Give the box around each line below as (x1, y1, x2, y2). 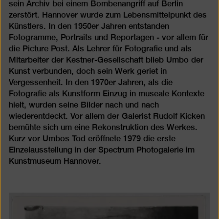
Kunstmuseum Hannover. (8, 156, 101, 166)
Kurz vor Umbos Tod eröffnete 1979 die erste (8, 133, 175, 143)
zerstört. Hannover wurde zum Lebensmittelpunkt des (8, 10, 207, 20)
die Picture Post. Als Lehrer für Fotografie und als (8, 44, 192, 53)
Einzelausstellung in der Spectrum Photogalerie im (8, 145, 195, 154)
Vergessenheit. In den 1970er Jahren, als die (8, 77, 173, 87)
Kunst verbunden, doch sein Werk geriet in (8, 66, 167, 76)
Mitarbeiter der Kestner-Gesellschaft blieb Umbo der (8, 55, 203, 65)
